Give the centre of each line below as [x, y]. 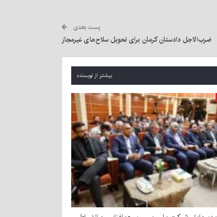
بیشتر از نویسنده [95, 76]
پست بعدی [86, 27]
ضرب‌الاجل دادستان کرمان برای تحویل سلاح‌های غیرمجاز [137, 40]
